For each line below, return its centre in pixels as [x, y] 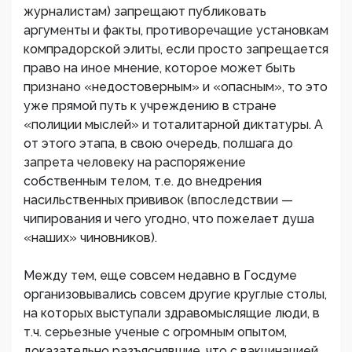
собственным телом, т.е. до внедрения [143, 181]
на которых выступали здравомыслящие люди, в [172, 313]
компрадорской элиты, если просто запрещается [176, 49]
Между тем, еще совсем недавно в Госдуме [160, 276]
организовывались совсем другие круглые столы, [175, 295]
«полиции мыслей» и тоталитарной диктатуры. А [173, 125]
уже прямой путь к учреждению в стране [150, 106]
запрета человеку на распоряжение [135, 163]
